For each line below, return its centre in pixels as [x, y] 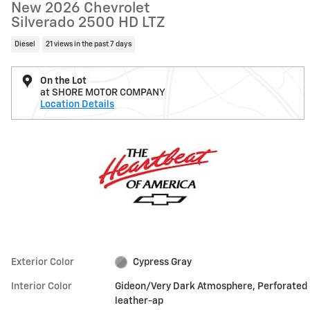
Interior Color [42, 286]
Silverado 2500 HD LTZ [88, 23]
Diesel [25, 44]
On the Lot [63, 81]
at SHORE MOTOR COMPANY [103, 92]
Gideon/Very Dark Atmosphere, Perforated [211, 286]
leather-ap [139, 301]
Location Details [77, 104]
